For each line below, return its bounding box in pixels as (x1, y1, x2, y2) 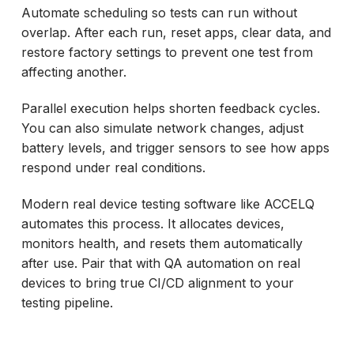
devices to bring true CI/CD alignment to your (21, 274, 294, 291)
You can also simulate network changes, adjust (21, 120, 303, 137)
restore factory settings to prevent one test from (21, 44, 313, 61)
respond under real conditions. (21, 160, 205, 176)
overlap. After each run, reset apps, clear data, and (21, 24, 331, 41)
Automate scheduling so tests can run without (21, 5, 297, 21)
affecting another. (21, 64, 126, 81)
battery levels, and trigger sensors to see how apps (21, 140, 330, 156)
